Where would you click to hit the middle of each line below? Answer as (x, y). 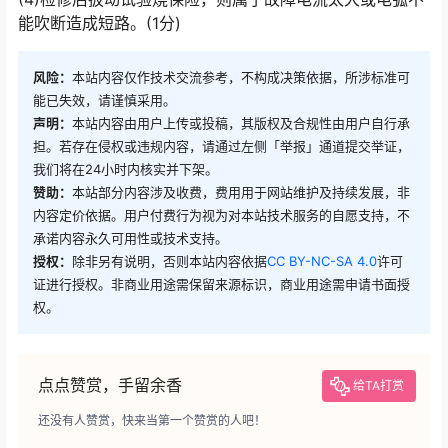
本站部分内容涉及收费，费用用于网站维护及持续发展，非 (241, 192)
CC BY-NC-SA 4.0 (322, 261)
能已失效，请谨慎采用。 (104, 100)
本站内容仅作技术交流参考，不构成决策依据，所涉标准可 (241, 77)
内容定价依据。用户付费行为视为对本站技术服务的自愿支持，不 (221, 215)
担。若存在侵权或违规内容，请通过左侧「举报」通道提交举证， (221, 146)
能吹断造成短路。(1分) (99, 23)
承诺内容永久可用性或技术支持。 (130, 238)
